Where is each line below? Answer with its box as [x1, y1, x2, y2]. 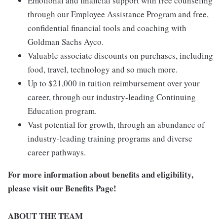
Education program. [28, 105, 97, 117]
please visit [8, 182, 50, 195]
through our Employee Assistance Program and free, [28, 8, 209, 20]
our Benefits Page [50, 182, 113, 195]
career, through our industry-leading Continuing [28, 91, 196, 103]
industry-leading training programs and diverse [28, 133, 192, 145]
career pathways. [28, 147, 86, 158]
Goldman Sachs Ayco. [28, 36, 104, 48]
